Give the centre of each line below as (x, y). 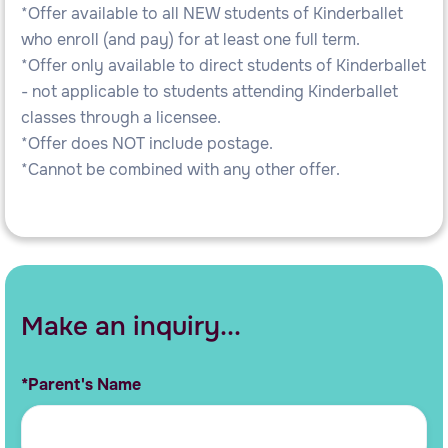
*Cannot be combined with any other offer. (180, 169)
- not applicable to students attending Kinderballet (209, 91)
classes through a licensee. (121, 117)
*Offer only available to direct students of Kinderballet (223, 65)
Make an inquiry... (131, 326)
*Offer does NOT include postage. (147, 143)
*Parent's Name (81, 384)
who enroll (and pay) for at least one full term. (190, 39)
